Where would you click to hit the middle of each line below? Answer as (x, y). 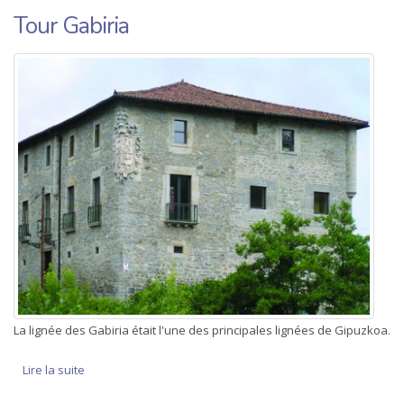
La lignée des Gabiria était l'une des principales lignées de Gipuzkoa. (202, 331)
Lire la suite (54, 370)
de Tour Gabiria (128, 370)
